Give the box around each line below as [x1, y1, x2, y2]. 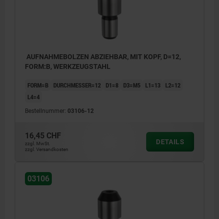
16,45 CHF [25, 131, 61, 140]
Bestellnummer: [25, 107, 67, 114]
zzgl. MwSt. [25, 140, 50, 146]
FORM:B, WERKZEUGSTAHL [25, 62, 110, 70]
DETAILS [156, 137, 184, 146]
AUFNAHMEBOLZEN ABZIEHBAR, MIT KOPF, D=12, [25, 52, 181, 61]
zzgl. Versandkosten [25, 146, 68, 152]
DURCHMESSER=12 [53, 80, 101, 89]
